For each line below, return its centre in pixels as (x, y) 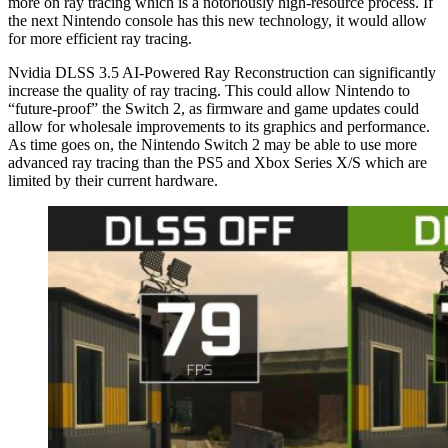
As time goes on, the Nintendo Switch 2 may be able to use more (212, 144)
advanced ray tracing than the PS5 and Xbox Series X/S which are (217, 162)
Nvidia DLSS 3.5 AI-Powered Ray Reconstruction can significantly (222, 72)
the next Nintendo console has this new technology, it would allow (217, 20)
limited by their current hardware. (113, 180)
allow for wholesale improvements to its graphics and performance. (219, 126)
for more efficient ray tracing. (100, 38)
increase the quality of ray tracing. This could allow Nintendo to (209, 90)
